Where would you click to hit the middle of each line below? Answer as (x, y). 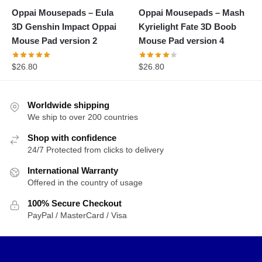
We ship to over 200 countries (83, 117)
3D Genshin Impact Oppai (64, 27)
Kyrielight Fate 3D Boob (188, 27)
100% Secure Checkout (75, 203)
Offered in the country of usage (85, 182)
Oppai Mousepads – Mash (192, 13)
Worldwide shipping (68, 105)
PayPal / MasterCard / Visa (77, 215)
